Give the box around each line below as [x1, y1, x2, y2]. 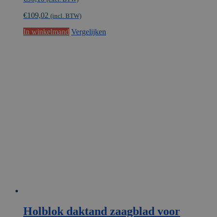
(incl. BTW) [50, 12, 81, 19]
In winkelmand [23, 27, 69, 36]
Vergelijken [71, 27, 106, 36]
